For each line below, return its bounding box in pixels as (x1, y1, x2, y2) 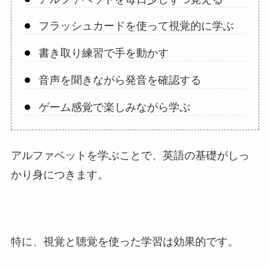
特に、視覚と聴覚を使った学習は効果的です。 (10, 236, 239, 248)
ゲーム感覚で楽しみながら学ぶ (38, 101, 190, 114)
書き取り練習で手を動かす (38, 47, 169, 60)
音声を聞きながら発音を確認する (38, 74, 201, 87)
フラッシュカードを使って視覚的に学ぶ (38, 20, 234, 33)
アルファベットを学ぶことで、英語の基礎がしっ (10, 149, 250, 162)
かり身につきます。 (10, 169, 108, 181)
